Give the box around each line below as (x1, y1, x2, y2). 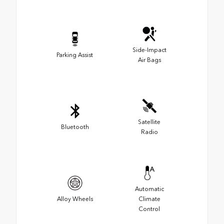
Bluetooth (60, 123, 89, 130)
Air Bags (137, 56, 161, 63)
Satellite (138, 118, 160, 125)
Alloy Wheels (56, 195, 93, 202)
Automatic (134, 185, 164, 192)
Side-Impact (132, 46, 166, 53)
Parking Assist (56, 51, 93, 58)
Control (138, 205, 160, 212)
